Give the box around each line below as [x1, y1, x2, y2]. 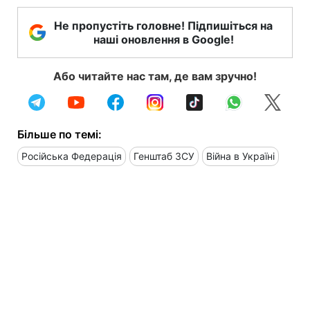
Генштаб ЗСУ [134, 149, 194, 162]
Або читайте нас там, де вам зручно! [53, 69, 257, 83]
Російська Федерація [21, 149, 122, 162]
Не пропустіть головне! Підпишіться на [54, 18, 273, 33]
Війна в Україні [206, 149, 275, 162]
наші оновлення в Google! [93, 32, 234, 46]
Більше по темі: [17, 127, 102, 141]
